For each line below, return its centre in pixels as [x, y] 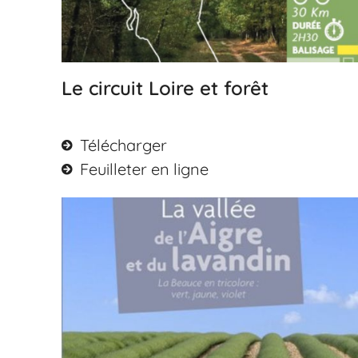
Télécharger [123, 145]
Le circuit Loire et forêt [165, 88]
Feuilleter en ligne [144, 169]
